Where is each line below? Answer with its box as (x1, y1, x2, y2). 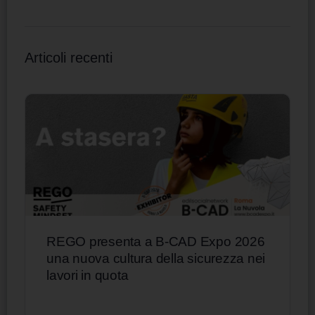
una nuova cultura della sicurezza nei (46, 250, 266, 266)
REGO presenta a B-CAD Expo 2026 (46, 233, 265, 249)
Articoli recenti (25, 50, 112, 66)
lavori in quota (46, 267, 129, 283)
